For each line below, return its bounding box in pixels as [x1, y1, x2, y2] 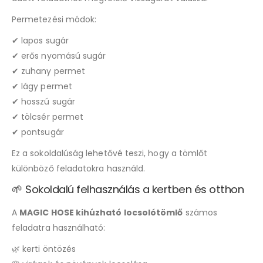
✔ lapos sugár [12, 34, 69, 46]
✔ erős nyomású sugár [12, 49, 106, 62]
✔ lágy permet [12, 80, 72, 92]
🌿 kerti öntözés [12, 242, 76, 255]
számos [183, 206, 217, 218]
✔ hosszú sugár [12, 95, 75, 107]
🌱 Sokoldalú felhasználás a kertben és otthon [12, 181, 244, 197]
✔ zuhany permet [12, 65, 86, 77]
